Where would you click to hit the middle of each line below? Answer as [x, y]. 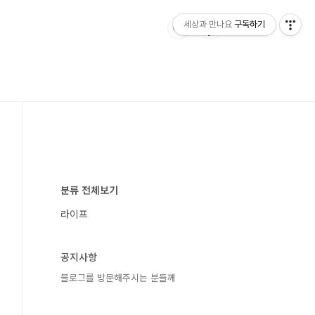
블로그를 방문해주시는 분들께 [118, 277]
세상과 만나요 [208, 24]
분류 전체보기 [89, 190]
